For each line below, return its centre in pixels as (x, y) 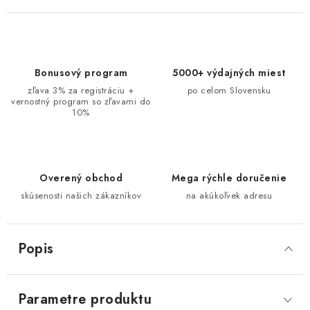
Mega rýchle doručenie (229, 178)
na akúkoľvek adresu (229, 195)
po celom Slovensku (229, 90)
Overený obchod (81, 178)
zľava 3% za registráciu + (81, 90)
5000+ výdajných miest (229, 73)
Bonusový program (81, 73)
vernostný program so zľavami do (81, 101)
